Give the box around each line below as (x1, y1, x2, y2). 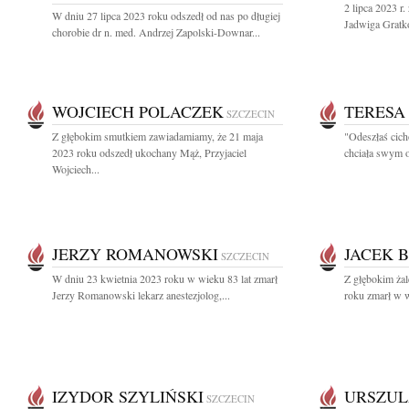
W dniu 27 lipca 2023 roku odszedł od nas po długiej (52, 8, 280, 23)
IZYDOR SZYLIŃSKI (52, 385, 204, 407)
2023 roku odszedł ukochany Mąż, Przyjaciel (52, 145, 246, 160)
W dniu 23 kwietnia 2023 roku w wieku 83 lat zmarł (52, 271, 278, 286)
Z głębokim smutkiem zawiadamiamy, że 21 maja (52, 129, 263, 143)
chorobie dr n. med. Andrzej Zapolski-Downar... (52, 25, 260, 39)
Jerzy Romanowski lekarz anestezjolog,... (52, 288, 230, 302)
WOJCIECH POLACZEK (52, 100, 224, 122)
